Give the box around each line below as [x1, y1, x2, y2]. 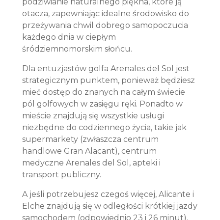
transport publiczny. [22, 170, 103, 179]
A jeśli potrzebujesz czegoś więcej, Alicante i [22, 190, 194, 199]
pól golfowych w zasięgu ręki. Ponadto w [22, 99, 183, 109]
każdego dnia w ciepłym [22, 32, 116, 42]
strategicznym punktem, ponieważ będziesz [22, 76, 195, 85]
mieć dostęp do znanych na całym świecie [22, 87, 185, 97]
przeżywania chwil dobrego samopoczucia [22, 21, 188, 30]
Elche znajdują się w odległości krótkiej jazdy [22, 201, 197, 211]
